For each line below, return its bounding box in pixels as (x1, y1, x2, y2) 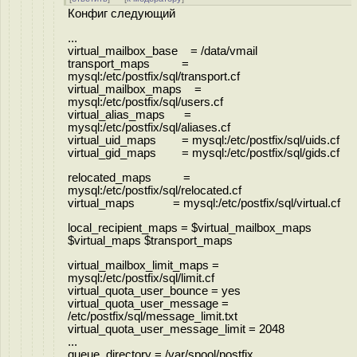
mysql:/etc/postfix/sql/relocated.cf (68, 183, 241, 197)
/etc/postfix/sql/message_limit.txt (68, 309, 237, 323)
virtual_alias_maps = (68, 108, 191, 121)
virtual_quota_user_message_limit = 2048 (68, 322, 284, 335)
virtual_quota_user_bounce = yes (68, 284, 241, 297)
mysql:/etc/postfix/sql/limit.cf (68, 271, 214, 284)
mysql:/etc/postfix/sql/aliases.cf (68, 120, 230, 134)
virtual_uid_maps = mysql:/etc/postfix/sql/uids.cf (68, 133, 339, 147)
